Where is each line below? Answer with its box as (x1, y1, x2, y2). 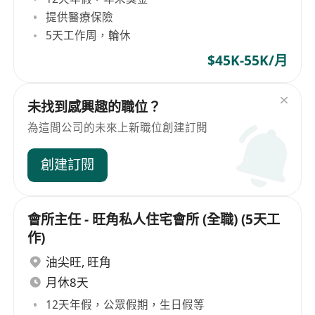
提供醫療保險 (46, 9, 114, 25)
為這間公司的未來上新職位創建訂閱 (27, 119, 208, 135)
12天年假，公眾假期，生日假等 (46, 296, 205, 312)
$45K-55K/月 (207, 51, 288, 70)
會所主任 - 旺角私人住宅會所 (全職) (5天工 (27, 210, 281, 229)
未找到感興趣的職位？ (27, 97, 162, 116)
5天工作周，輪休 (46, 27, 131, 44)
